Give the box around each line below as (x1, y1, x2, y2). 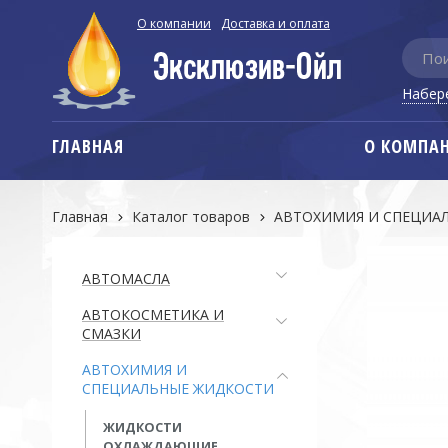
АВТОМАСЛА (82, 269, 170, 288)
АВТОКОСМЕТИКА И (82, 305, 224, 324)
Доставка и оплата (221, 15, 330, 33)
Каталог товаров (132, 207, 250, 226)
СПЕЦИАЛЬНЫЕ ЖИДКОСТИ (82, 379, 274, 398)
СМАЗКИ (82, 324, 141, 343)
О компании (137, 15, 211, 33)
